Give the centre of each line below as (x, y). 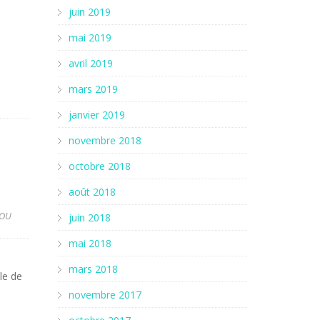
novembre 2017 (105, 295)
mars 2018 (93, 269)
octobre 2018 (100, 166)
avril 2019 (91, 63)
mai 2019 (90, 37)
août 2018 (92, 192)
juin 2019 (90, 12)
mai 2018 (90, 243)
